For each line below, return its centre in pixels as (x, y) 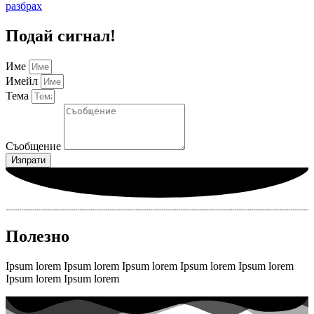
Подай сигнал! (61, 36)
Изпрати (28, 160)
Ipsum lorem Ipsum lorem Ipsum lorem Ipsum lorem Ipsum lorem (150, 266)
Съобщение (35, 146)
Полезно (37, 236)
